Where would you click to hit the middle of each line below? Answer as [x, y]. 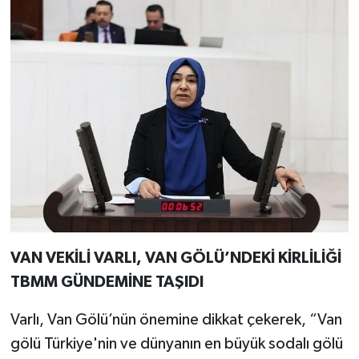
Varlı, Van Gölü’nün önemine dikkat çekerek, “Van [176, 320]
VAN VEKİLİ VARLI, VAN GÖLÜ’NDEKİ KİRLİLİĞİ [175, 258]
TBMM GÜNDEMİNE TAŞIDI [107, 282]
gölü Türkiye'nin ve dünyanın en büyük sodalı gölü [176, 344]
